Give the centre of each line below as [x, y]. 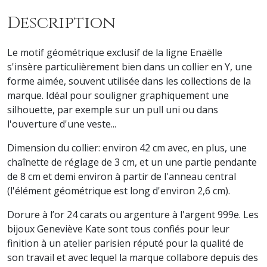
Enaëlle [206, 52]
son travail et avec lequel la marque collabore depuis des [133, 257]
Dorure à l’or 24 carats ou [66, 214]
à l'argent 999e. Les [214, 214]
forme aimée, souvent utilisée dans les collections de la [129, 81]
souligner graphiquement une [160, 95]
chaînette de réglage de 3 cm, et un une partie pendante [132, 162]
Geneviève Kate [71, 229]
